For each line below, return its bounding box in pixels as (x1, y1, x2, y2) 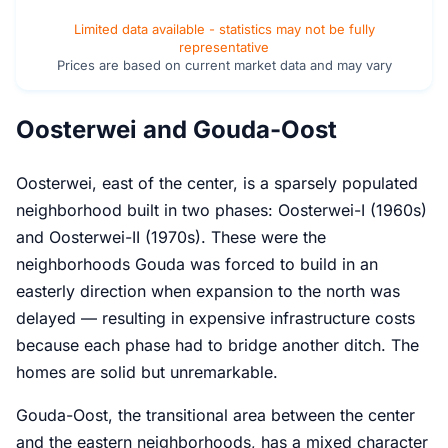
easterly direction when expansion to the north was (16, 280, 400, 301)
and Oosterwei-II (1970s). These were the (16, 226, 326, 247)
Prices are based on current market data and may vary (56, 56, 392, 73)
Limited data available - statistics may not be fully (73, 20, 375, 37)
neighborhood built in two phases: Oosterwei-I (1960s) (16, 199, 427, 220)
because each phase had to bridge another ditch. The (16, 334, 419, 355)
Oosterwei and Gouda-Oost (16, 114, 337, 144)
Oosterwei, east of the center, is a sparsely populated (16, 172, 418, 193)
